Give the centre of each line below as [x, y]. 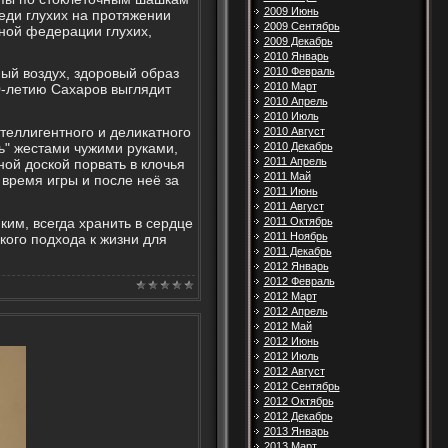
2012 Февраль [299, 281]
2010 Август [294, 131]
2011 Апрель [295, 161]
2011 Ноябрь [295, 236]
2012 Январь [296, 266]
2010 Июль [291, 116]
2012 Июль [291, 356]
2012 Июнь [291, 341]
